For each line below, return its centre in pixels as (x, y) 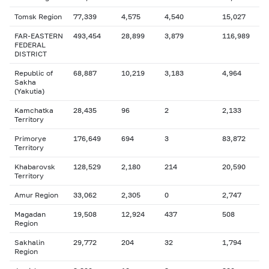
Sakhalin (29, 242)
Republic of (34, 73)
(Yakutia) (29, 91)
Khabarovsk (35, 167)
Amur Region (36, 195)
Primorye (30, 138)
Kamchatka (34, 110)
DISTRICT (31, 54)
